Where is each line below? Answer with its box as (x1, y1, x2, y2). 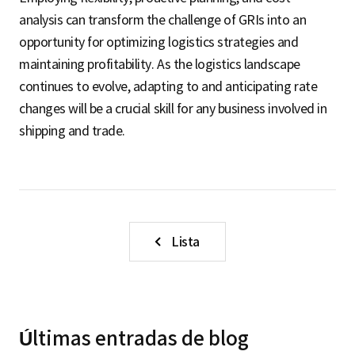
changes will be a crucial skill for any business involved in (19, 101, 327, 117)
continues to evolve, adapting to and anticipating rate (19, 78, 318, 95)
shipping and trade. (19, 123, 125, 139)
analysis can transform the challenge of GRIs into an (19, 12, 307, 29)
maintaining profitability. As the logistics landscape (19, 56, 300, 73)
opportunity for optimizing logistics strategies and (19, 34, 299, 51)
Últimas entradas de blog (19, 326, 249, 352)
